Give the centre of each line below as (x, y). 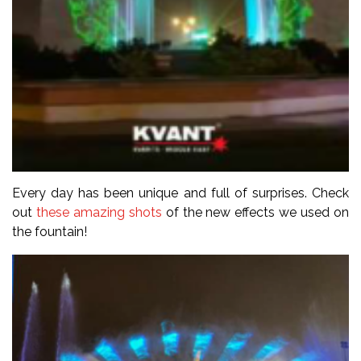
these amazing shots (99, 213)
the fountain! (50, 232)
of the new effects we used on (255, 213)
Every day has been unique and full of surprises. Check (180, 193)
